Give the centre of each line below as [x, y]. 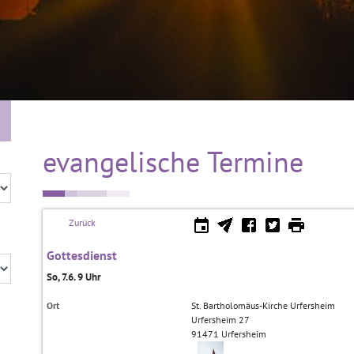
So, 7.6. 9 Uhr [74, 277]
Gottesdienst [82, 255]
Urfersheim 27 [221, 320]
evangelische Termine [173, 162]
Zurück [82, 222]
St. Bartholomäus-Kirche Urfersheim [264, 305]
